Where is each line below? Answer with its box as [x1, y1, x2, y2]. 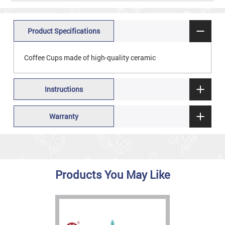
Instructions [44, 84, 83, 94]
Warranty [49, 111, 78, 122]
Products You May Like [55, 167, 170, 182]
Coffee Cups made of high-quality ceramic [24, 52, 157, 62]
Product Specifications [27, 26, 100, 36]
